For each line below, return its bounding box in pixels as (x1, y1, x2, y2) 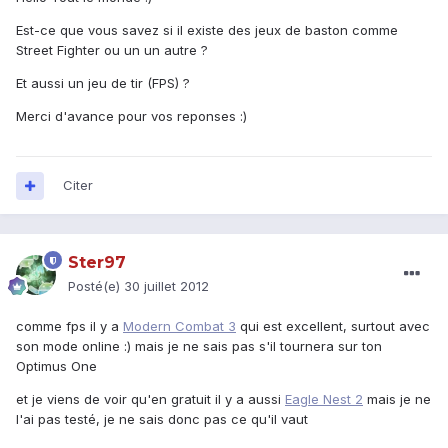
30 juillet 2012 (124, 278, 209, 295)
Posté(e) (68, 278, 124, 295)
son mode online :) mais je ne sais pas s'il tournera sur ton (16, 338, 382, 355)
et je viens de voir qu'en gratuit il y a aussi (16, 391, 285, 408)
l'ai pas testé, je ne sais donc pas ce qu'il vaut (16, 411, 308, 428)
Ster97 (68, 253, 126, 273)
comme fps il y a (16, 318, 123, 335)
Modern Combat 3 (123, 318, 236, 335)
